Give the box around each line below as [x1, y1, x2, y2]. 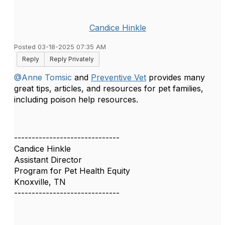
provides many [146, 72, 205, 82]
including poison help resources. [14, 94, 138, 104]
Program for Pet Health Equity [14, 166, 130, 176]
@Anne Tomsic [14, 72, 72, 82]
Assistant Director [14, 155, 82, 165]
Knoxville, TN [14, 177, 66, 187]
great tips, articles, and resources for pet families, [14, 83, 203, 93]
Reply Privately [50, 55, 94, 63]
